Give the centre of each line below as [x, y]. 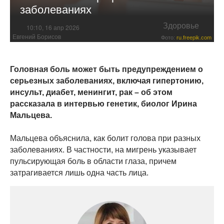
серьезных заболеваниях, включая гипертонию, [107, 80]
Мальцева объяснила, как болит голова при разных [105, 138]
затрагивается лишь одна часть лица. [79, 172]
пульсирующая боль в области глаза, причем [93, 161]
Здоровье [181, 26]
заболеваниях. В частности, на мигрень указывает [103, 149]
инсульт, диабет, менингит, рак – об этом [91, 92]
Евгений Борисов [37, 37]
